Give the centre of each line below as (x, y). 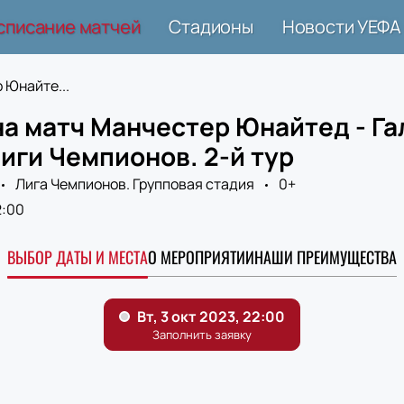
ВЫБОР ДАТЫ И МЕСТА (78, 257)
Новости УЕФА (341, 27)
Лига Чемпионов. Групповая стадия (134, 184)
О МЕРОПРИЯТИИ (201, 257)
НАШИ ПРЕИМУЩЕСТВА (326, 257)
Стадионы (211, 27)
